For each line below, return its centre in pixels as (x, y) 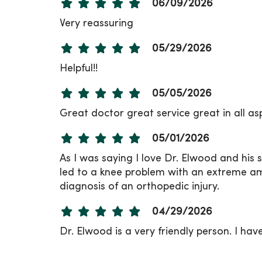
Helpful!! (79, 68)
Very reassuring (96, 23)
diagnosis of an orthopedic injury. (139, 187)
